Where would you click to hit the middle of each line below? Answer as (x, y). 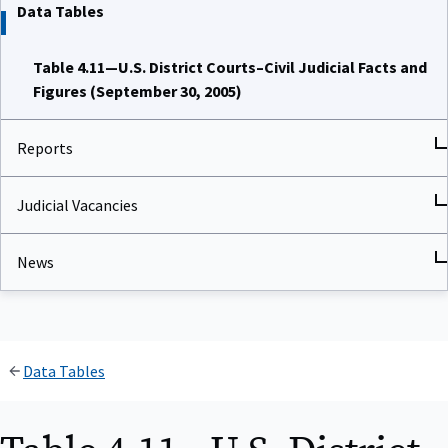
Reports (45, 148)
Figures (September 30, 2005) (137, 91)
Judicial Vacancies (77, 205)
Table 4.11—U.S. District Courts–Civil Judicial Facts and (230, 67)
